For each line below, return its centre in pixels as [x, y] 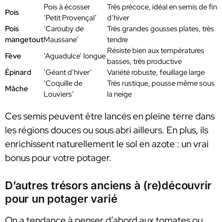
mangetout [24, 40]
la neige [119, 94]
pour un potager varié [61, 198]
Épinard [18, 73]
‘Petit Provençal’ [70, 18]
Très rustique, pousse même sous [161, 83]
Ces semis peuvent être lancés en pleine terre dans [110, 116]
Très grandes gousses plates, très [161, 29]
